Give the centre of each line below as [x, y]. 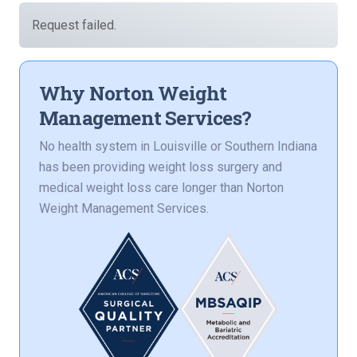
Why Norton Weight [133, 93]
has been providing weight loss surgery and [161, 167]
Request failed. [74, 25]
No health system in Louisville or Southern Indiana [178, 147]
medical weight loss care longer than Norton [161, 188]
